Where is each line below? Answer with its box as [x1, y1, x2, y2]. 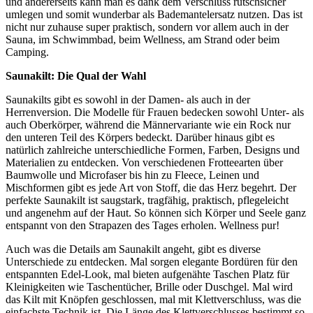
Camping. [6, 45, 49, 58]
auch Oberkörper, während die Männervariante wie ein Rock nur [6, 118, 291, 131]
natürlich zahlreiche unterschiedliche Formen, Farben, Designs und [6, 143, 300, 156]
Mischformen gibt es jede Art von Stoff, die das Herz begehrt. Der [6, 181, 296, 194]
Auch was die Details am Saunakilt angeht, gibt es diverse [6, 242, 261, 255]
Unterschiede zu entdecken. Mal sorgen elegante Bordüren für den [6, 255, 298, 268]
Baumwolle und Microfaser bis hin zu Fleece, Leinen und [6, 168, 259, 181]
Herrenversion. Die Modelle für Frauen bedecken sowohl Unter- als [6, 105, 304, 118]
